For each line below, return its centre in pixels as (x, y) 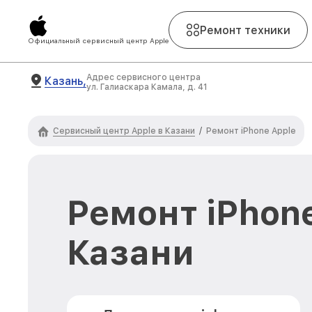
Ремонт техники (245, 30)
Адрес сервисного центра (143, 77)
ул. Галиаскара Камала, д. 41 (147, 87)
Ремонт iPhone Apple (251, 131)
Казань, (65, 81)
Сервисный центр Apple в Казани (124, 131)
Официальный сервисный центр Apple (98, 40)
